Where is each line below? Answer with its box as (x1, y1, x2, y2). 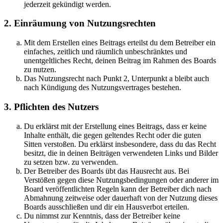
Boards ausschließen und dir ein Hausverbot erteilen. (24, 202, 189, 211)
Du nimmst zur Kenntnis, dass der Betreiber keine (24, 211, 180, 220)
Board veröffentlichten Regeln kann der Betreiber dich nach (24, 184, 212, 193)
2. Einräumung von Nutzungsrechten (4, 18, 156, 29)
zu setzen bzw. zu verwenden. (24, 157, 118, 166)
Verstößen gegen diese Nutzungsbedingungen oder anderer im (24, 175, 219, 184)
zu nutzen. (24, 65, 56, 74)
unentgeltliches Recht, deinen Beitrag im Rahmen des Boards (24, 56, 216, 65)
